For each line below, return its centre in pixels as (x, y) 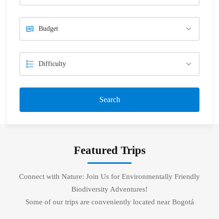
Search (109, 99)
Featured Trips (109, 150)
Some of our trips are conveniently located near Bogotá (109, 202)
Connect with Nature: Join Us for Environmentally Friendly (109, 176)
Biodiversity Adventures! (109, 189)
